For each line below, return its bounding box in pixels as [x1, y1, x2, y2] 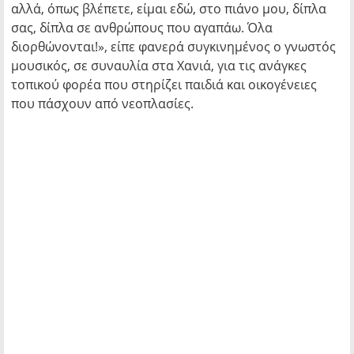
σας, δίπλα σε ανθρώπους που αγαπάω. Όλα [11, 19, 273, 36]
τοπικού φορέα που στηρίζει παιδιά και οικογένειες [11, 76, 317, 93]
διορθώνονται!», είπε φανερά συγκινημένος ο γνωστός [11, 38, 336, 55]
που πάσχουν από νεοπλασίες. [11, 95, 194, 112]
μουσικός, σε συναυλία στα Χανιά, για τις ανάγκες [11, 57, 307, 74]
